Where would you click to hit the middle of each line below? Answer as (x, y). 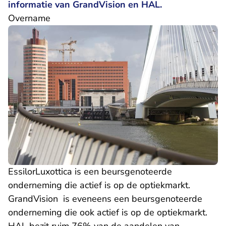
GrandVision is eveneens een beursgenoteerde (105, 199)
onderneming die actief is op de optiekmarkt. (99, 185)
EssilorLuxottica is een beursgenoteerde (90, 172)
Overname (29, 18)
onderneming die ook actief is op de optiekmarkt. (108, 213)
